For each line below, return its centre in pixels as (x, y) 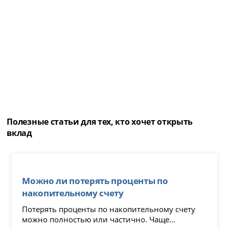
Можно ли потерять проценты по (95, 180)
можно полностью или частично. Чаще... (99, 219)
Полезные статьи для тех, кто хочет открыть (100, 121)
